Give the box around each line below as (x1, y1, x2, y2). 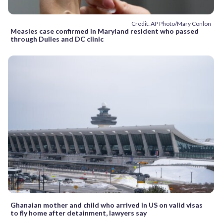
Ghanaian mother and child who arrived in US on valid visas (10, 200, 203, 209)
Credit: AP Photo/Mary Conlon (131, 20, 211, 28)
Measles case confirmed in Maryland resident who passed (10, 27, 199, 36)
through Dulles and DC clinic (10, 35, 104, 44)
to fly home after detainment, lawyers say (10, 208, 147, 217)
